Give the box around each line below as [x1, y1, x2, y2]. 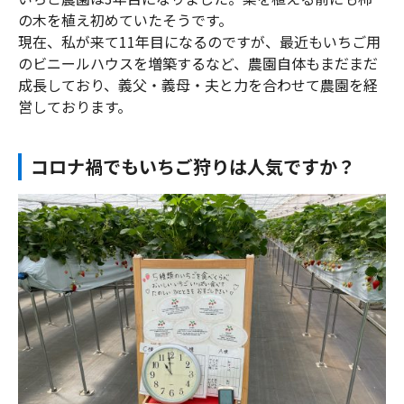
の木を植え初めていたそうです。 [18, 9, 233, 32]
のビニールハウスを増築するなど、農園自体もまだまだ [18, 52, 378, 75]
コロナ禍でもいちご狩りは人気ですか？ [31, 153, 355, 180]
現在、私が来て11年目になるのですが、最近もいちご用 [18, 31, 381, 53]
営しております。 [18, 96, 132, 118]
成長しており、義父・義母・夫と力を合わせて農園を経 [18, 74, 378, 96]
